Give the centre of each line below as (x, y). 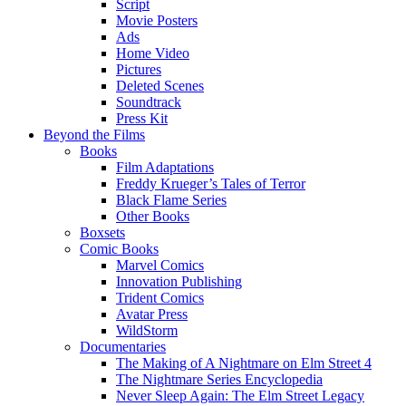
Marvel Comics (160, 265)
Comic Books (119, 249)
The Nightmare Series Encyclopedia (219, 379)
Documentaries (123, 347)
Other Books (153, 216)
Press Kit (142, 118)
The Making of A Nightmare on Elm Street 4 (244, 363)
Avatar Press (152, 314)
